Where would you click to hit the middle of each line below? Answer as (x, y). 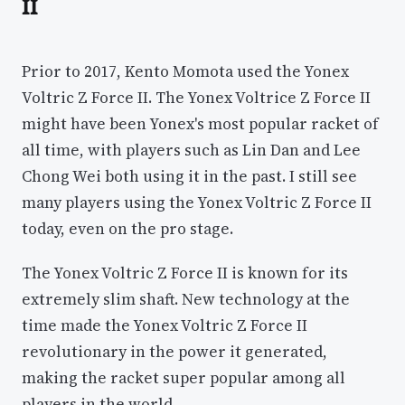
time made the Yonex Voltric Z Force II (165, 325)
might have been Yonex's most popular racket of (200, 124)
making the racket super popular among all (184, 378)
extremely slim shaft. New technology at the (186, 299)
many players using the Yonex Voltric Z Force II (197, 203)
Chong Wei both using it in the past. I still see (189, 177)
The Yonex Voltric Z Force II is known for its (185, 273)
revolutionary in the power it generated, (174, 352)
